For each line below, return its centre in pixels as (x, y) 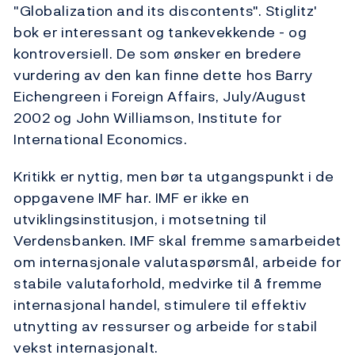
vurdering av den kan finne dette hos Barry (163, 75)
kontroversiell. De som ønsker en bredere (158, 54)
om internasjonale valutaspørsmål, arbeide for (177, 262)
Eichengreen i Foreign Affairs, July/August (160, 97)
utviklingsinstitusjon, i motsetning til (140, 219)
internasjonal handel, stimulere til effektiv (160, 305)
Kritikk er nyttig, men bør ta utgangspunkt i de (174, 177)
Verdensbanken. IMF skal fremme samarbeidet (177, 241)
